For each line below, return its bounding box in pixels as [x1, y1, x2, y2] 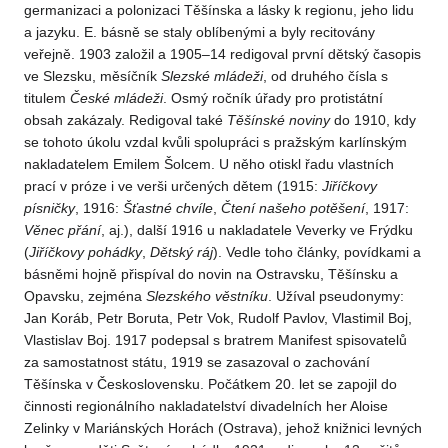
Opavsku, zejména [24, 288, 146, 305]
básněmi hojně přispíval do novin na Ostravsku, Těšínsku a [24, 266, 398, 283]
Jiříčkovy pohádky [29, 244, 142, 261]
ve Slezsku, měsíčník [24, 68, 161, 85]
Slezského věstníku [146, 288, 268, 305]
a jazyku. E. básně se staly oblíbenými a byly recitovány [24, 24, 375, 41]
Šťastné [123, 200, 172, 217]
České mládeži [70, 90, 163, 107]
